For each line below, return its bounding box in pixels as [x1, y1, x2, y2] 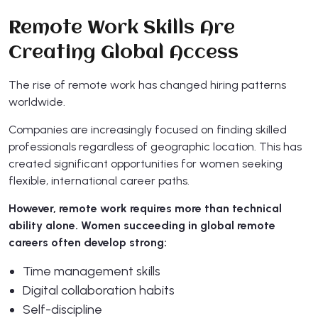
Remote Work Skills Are [9, 18, 235, 38]
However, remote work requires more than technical [9, 201, 282, 215]
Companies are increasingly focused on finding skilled [9, 122, 287, 136]
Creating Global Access [9, 43, 238, 63]
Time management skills [23, 263, 160, 279]
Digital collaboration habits [23, 282, 175, 298]
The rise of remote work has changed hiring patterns [9, 77, 286, 92]
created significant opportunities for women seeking [9, 156, 283, 170]
